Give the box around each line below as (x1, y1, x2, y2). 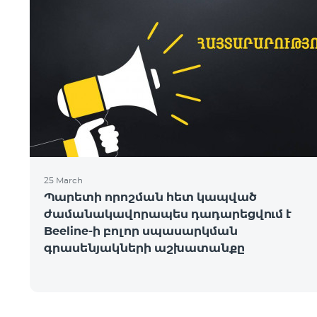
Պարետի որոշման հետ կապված (44, 190, 256, 204)
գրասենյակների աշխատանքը (44, 241, 245, 255)
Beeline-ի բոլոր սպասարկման (44, 224, 238, 238)
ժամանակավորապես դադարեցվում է (44, 207, 292, 221)
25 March (44, 175, 83, 185)
